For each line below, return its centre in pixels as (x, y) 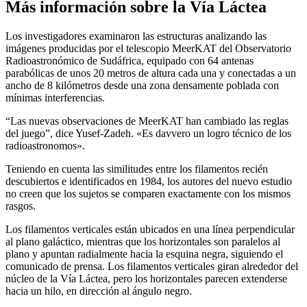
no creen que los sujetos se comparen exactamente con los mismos (148, 193)
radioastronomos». (45, 145)
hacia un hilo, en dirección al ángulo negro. (99, 291)
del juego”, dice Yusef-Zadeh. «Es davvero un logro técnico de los (148, 133)
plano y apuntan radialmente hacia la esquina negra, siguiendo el (144, 254)
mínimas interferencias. (55, 97)
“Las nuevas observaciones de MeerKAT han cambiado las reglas (147, 121)
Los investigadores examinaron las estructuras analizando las (136, 36)
